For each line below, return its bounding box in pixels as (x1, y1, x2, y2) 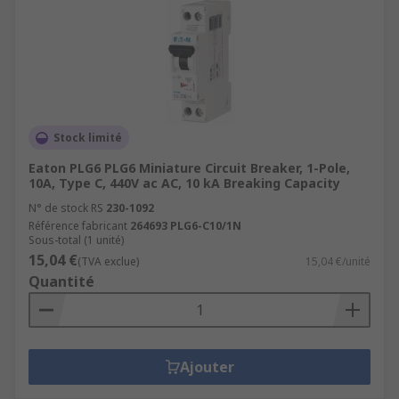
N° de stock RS (28, 200, 103, 216)
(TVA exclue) (77, 254, 139, 269)
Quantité (28, 272, 94, 291)
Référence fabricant (28, 218, 127, 233)
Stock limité (53, 130, 122, 145)
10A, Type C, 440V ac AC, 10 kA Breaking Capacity (28, 175, 340, 191)
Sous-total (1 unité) (28, 232, 124, 248)
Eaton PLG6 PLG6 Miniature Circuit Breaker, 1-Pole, (28, 159, 350, 176)
